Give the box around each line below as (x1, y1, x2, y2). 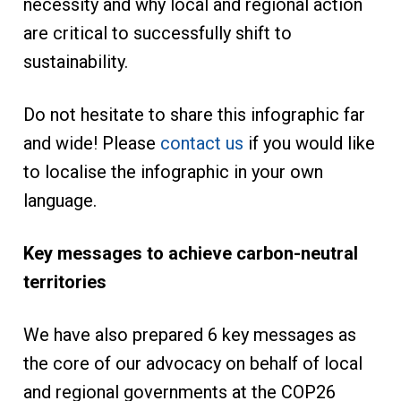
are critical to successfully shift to (22, 21, 292, 44)
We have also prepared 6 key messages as (22, 323, 356, 346)
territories (22, 270, 107, 293)
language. (22, 189, 97, 211)
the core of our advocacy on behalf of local (22, 352, 363, 374)
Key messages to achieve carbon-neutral (22, 242, 358, 264)
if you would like (243, 132, 375, 154)
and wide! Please (22, 132, 160, 154)
